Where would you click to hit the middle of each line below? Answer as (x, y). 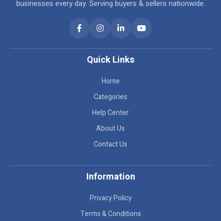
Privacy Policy (110, 198)
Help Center (110, 113)
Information (110, 177)
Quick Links (110, 60)
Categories (110, 97)
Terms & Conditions (110, 214)
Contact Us (110, 144)
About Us (110, 129)
